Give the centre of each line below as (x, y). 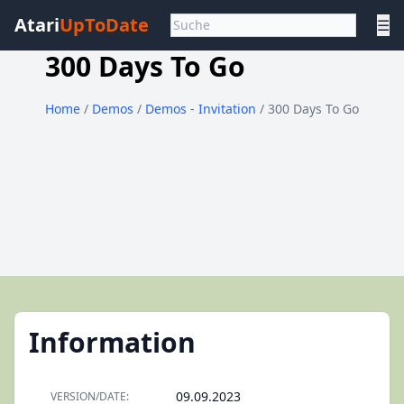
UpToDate (104, 25)
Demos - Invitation (202, 109)
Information (112, 342)
